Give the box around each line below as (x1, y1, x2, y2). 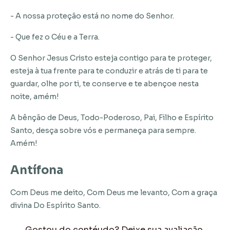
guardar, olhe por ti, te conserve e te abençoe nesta (10, 79, 199, 89)
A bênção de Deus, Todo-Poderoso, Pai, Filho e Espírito (10, 113, 214, 123)
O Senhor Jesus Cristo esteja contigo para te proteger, (10, 53, 212, 63)
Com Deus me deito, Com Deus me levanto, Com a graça (10, 188, 217, 198)
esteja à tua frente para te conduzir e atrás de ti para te (10, 66, 208, 76)
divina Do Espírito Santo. (10, 201, 101, 210)
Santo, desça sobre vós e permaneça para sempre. (10, 126, 196, 136)
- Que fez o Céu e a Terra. (10, 32, 100, 42)
